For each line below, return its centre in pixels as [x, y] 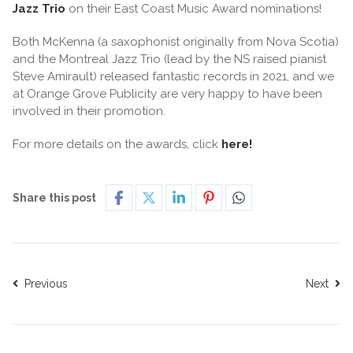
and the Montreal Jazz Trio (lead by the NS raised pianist [169, 59]
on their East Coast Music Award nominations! [193, 9]
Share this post [54, 198]
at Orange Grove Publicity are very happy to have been [167, 94]
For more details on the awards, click [117, 145]
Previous [45, 284]
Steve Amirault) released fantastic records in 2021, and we [173, 77]
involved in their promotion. [89, 111]
